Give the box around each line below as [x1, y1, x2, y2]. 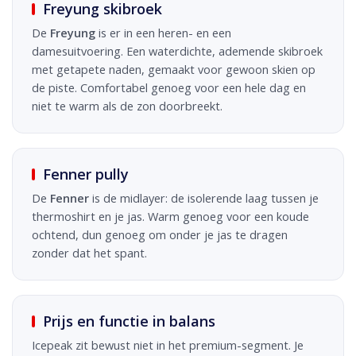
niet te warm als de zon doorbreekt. [32, 98, 222, 114]
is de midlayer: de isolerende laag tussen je [89, 190, 319, 206]
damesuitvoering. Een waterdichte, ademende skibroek [32, 43, 323, 59]
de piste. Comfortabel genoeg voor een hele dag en [32, 79, 306, 95]
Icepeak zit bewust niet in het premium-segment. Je [32, 337, 304, 353]
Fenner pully [43, 164, 129, 184]
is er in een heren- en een [95, 25, 231, 41]
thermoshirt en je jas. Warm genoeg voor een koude [32, 208, 309, 224]
